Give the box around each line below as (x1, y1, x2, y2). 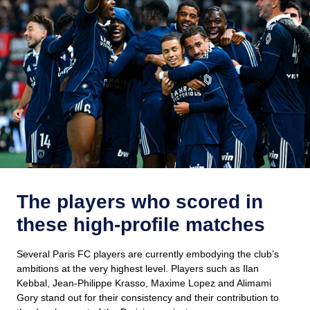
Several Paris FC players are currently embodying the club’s (17, 248, 279, 259)
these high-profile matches (17, 213, 265, 235)
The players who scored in (17, 190, 263, 212)
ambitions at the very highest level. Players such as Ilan (17, 262, 259, 274)
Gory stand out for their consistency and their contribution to (17, 291, 279, 303)
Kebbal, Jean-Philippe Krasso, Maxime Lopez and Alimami (17, 277, 271, 289)
